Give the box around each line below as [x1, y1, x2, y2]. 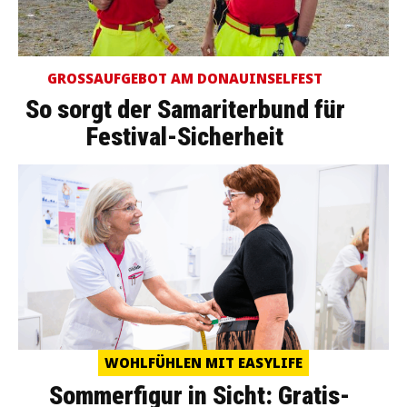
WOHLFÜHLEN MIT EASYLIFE [104, 352, 303, 372]
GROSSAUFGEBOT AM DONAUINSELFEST [47, 68, 314, 87]
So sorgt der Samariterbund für [25, 94, 345, 124]
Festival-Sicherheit [86, 121, 284, 152]
